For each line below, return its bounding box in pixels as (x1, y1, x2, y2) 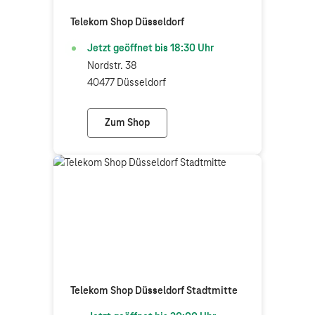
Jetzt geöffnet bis (87, 43, 170, 54)
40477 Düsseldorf (87, 77, 166, 89)
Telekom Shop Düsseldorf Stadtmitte (70, 285, 238, 297)
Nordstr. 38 (87, 60, 137, 72)
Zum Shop (105, 117, 150, 129)
